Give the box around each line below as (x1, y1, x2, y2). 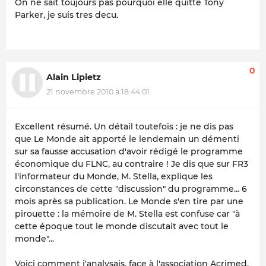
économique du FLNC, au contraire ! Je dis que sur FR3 (15, 158, 248, 169)
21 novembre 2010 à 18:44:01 (46, 87, 150, 96)
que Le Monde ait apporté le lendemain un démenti (15, 133, 239, 144)
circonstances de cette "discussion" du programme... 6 (15, 183, 247, 194)
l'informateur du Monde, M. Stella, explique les (15, 170, 213, 182)
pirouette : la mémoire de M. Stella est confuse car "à (15, 208, 240, 219)
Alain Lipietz (46, 72, 101, 83)
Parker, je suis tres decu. (15, 9, 118, 21)
